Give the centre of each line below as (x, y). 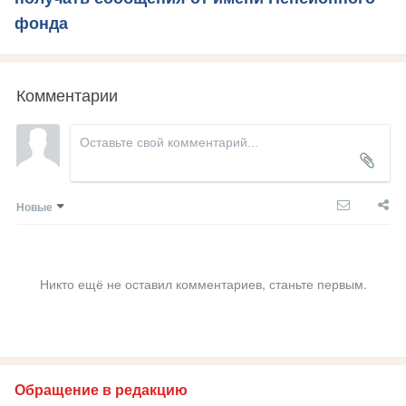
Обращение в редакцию (101, 391)
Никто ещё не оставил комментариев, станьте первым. (203, 284)
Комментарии (67, 95)
